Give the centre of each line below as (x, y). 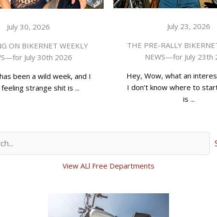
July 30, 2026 (28, 26)
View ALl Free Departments (108, 165)
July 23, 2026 (189, 26)
